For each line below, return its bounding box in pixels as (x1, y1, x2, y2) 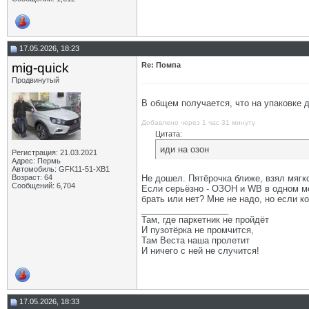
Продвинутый (12, 76, 59, 84)
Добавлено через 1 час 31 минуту (141, 119, 255, 126)
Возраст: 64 (12, 173, 52, 181)
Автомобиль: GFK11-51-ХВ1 (12, 165, 110, 173)
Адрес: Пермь (12, 157, 61, 165)
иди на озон (160, 144, 209, 154)
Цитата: (155, 130, 182, 138)
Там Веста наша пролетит (141, 235, 250, 246)
